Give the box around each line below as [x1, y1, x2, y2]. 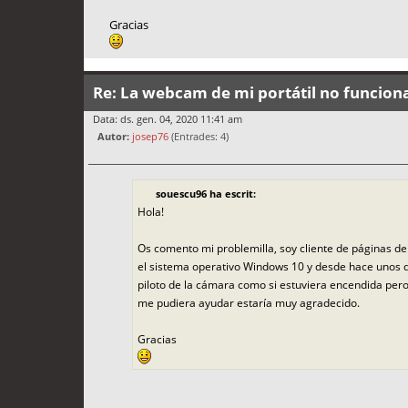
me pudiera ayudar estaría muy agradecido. [137, 294, 360, 311]
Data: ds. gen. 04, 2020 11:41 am [93, 112, 242, 127]
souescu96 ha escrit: [155, 186, 256, 200]
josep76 [132, 129, 168, 144]
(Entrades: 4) [168, 129, 229, 144]
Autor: [97, 129, 129, 144]
